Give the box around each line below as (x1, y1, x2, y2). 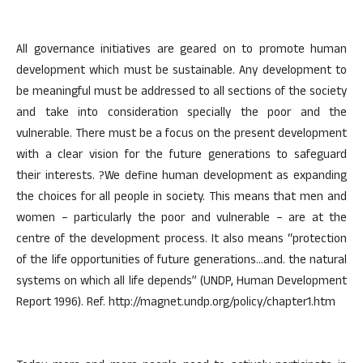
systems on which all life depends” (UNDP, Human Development (16, 272, 347, 293)
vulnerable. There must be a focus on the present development (16, 125, 347, 145)
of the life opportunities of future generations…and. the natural (16, 251, 347, 271)
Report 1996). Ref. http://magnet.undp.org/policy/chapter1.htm (16, 293, 335, 314)
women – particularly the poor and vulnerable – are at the (16, 209, 347, 229)
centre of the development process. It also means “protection (16, 230, 347, 250)
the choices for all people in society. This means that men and (16, 188, 347, 208)
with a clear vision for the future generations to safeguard (16, 146, 347, 166)
